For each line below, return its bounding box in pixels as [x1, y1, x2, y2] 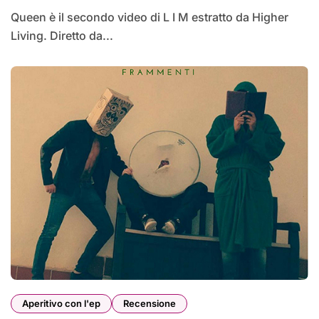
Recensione [123, 298, 176, 310]
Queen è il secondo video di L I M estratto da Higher [11, 10, 19, 25]
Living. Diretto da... [11, 28, 113, 43]
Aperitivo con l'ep [22, 298, 100, 310]
